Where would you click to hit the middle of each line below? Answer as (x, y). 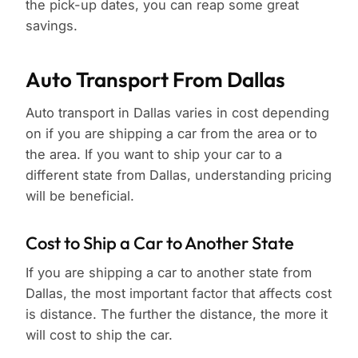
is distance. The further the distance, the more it (177, 314)
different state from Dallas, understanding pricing (179, 175)
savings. (52, 26)
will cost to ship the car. (99, 335)
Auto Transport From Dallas (155, 80)
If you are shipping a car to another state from (169, 273)
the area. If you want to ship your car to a (154, 155)
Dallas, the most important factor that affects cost (179, 294)
